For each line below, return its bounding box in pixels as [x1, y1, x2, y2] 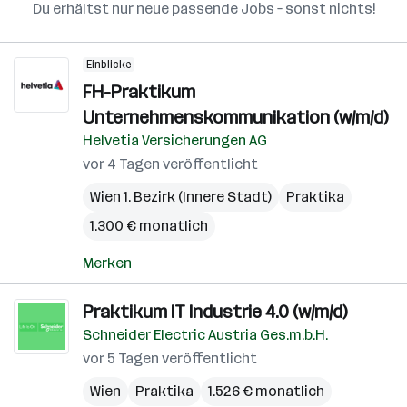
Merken [83, 254, 132, 272]
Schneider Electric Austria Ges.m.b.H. [83, 326, 328, 343]
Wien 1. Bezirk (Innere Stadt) [90, 188, 272, 205]
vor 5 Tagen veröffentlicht [83, 350, 257, 367]
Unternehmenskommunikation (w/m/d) [83, 106, 388, 128]
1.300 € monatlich [90, 217, 208, 234]
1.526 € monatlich [208, 382, 324, 400]
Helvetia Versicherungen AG [83, 132, 267, 149]
